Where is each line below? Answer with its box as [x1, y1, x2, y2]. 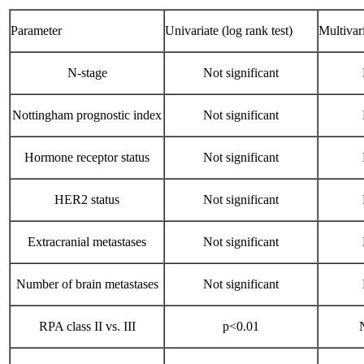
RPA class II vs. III [38, 319, 136, 333]
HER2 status [54, 193, 119, 206]
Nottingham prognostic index [12, 108, 162, 122]
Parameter [11, 24, 62, 37]
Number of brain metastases [15, 277, 158, 291]
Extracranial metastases [28, 235, 146, 249]
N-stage [67, 66, 107, 80]
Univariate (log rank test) [165, 24, 292, 37]
